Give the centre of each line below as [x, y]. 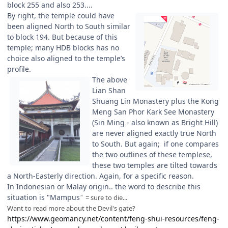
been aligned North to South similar [69, 26]
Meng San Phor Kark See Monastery [153, 111]
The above [110, 79]
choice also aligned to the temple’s [66, 58]
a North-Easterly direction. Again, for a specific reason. [101, 176]
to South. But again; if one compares [156, 144]
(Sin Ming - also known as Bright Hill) [155, 122]
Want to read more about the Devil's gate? [71, 208]
